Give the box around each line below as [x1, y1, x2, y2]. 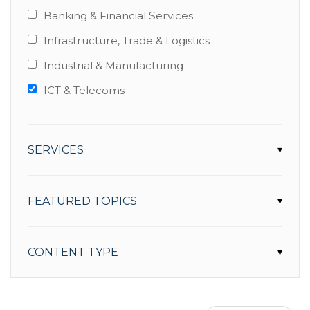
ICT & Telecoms [43, 84, 125, 97]
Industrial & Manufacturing [43, 59, 183, 72]
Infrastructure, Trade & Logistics [43, 34, 210, 47]
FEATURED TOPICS [28, 194, 137, 208]
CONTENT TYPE [28, 246, 118, 259]
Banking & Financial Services [43, 9, 193, 22]
